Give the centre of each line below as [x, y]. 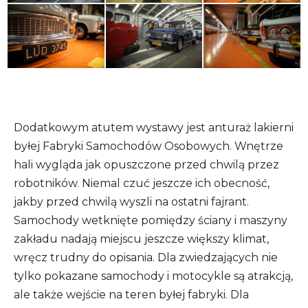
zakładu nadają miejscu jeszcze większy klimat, [141, 239]
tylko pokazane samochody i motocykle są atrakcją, [153, 276]
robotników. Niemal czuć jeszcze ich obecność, [142, 184]
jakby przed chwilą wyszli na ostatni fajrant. [131, 202]
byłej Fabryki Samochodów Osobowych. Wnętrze [148, 146]
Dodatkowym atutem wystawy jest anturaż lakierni [154, 128]
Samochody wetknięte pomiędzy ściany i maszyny [151, 221]
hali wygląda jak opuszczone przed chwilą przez [146, 165]
